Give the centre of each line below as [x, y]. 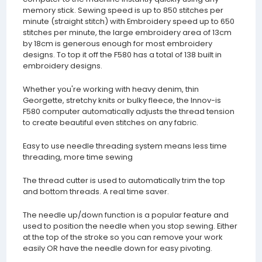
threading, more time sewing [77, 157]
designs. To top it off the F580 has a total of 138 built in [122, 55]
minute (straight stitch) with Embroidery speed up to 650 [128, 22]
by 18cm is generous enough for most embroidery [117, 44]
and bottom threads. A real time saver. [96, 192]
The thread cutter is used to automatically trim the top [124, 181]
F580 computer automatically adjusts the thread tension [128, 112]
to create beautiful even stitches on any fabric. [110, 123]
